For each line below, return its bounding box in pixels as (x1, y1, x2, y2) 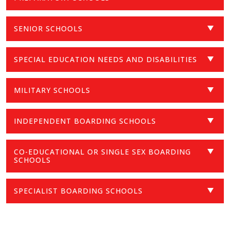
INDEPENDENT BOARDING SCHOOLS (14, 116, 156, 126)
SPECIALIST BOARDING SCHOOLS (14, 185, 143, 196)
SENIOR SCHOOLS (14, 23, 83, 33)
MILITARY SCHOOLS (14, 85, 90, 95)
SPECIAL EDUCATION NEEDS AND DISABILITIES (14, 54, 197, 64)
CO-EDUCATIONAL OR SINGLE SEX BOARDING (14, 146, 191, 157)
